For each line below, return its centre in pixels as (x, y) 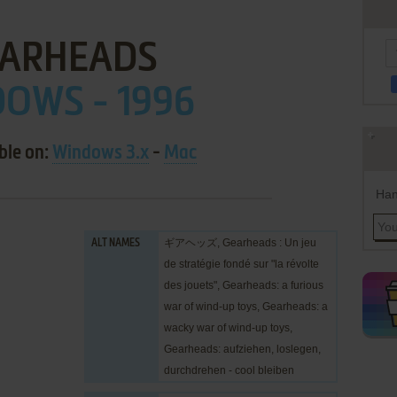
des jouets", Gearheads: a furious (244, 285)
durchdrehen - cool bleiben (229, 370)
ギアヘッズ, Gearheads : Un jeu (240, 243)
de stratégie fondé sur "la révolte (241, 264)
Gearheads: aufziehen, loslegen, (242, 349)
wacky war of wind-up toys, (228, 328)
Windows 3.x (100, 153)
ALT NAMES (116, 244)
